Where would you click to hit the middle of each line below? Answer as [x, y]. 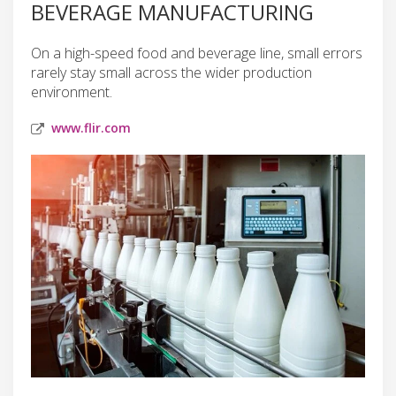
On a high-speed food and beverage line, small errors [197, 53]
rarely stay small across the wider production [171, 72]
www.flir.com [91, 127]
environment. [72, 91]
